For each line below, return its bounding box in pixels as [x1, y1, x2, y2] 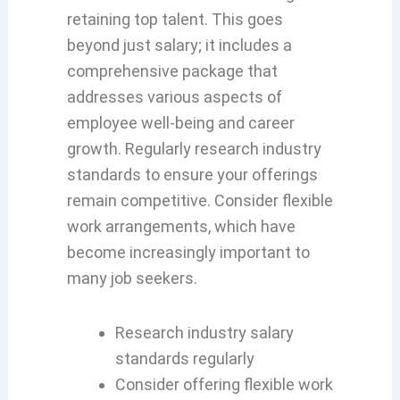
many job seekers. [66, 269, 197, 288]
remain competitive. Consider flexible [66, 191, 333, 211]
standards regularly [114, 348, 254, 368]
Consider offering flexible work [114, 374, 333, 394]
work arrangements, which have [66, 217, 296, 237]
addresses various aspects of [66, 87, 282, 107]
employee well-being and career [66, 113, 295, 133]
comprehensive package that [66, 62, 278, 81]
